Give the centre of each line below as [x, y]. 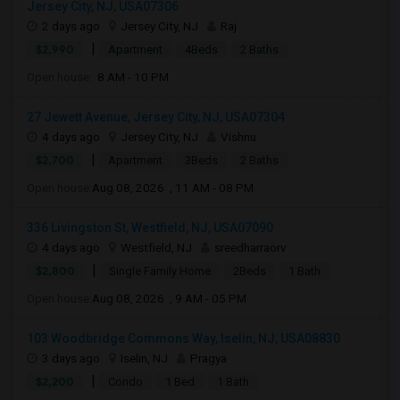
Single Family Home [160, 271]
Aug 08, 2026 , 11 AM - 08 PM [173, 187]
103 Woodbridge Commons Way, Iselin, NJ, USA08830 [183, 338]
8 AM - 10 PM [130, 77]
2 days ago [71, 26]
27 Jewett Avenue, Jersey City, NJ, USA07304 [156, 117]
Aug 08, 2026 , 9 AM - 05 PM [169, 298]
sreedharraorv [250, 247]
